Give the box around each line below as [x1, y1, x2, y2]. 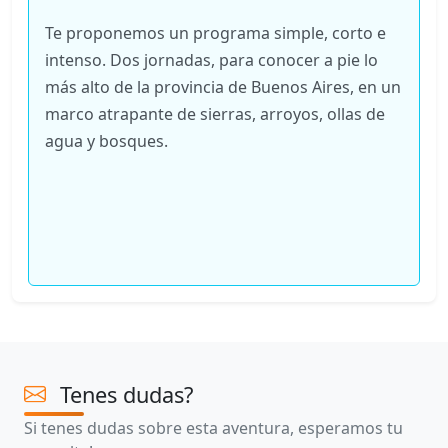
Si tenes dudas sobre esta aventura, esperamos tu [24, 416, 403, 439]
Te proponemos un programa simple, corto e [45, 21, 386, 44]
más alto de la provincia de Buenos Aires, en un [45, 75, 401, 98]
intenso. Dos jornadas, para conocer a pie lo [45, 48, 378, 71]
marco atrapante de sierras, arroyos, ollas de [45, 102, 385, 125]
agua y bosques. [45, 129, 172, 152]
